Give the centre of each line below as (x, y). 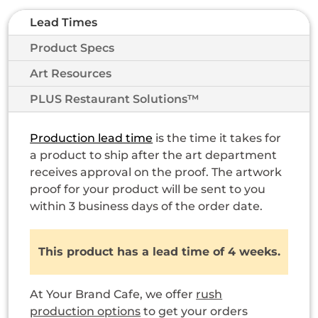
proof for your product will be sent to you (148, 190)
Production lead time (92, 138)
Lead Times (64, 23)
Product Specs (72, 48)
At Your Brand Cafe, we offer (113, 295)
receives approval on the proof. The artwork (156, 172)
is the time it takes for (217, 138)
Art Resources (71, 74)
